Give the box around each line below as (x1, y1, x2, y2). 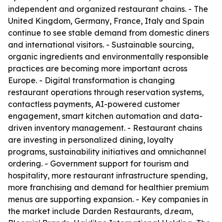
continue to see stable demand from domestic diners (8, 28, 209, 38)
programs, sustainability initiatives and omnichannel (8, 147, 206, 157)
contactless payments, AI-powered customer (8, 99, 180, 109)
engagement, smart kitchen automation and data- (8, 111, 203, 121)
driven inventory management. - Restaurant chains (8, 123, 202, 133)
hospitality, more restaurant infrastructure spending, (8, 170, 208, 180)
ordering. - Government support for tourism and (8, 159, 189, 168)
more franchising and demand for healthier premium (8, 182, 209, 192)
